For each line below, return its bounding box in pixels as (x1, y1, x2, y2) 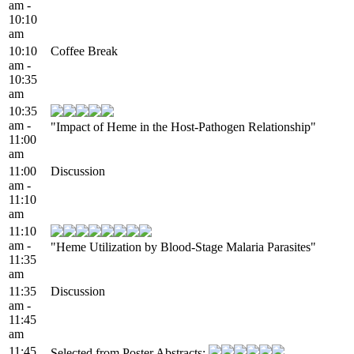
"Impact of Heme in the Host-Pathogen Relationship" (51, 119, 316, 134)
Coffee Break (51, 43, 118, 58)
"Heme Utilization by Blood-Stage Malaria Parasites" (51, 239, 316, 254)
